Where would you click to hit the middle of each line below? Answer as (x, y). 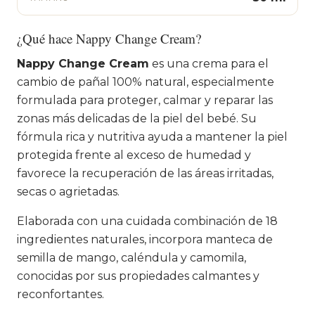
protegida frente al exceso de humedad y (134, 155)
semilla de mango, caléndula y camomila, (131, 257)
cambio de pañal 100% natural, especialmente (146, 82)
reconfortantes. (60, 294)
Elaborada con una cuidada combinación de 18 (147, 221)
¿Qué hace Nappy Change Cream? (109, 38)
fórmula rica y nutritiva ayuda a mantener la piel (152, 136)
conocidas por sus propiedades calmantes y (138, 276)
